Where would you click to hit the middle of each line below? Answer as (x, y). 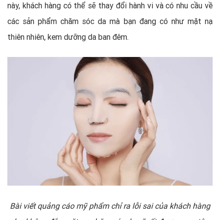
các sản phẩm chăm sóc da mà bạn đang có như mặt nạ (110, 21)
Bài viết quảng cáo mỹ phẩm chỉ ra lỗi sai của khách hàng (110, 206)
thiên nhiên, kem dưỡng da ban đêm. (68, 37)
